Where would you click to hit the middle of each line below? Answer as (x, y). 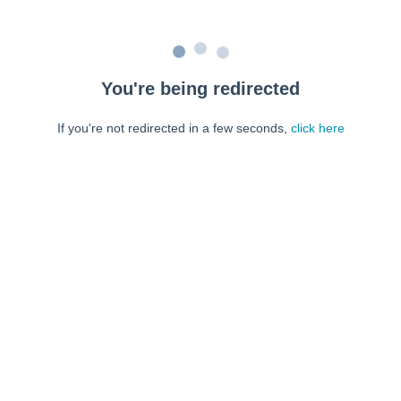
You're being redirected (200, 89)
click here (317, 128)
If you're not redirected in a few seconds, (174, 128)
